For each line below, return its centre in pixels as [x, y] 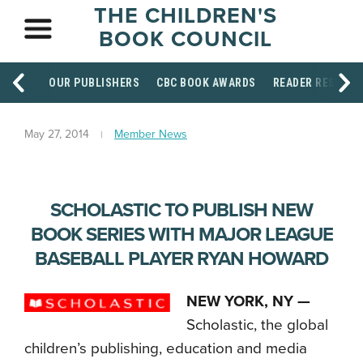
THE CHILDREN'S [185, 16]
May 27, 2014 [57, 134]
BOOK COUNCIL [185, 39]
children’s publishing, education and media [166, 348]
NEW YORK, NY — [248, 301]
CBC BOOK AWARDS [206, 83]
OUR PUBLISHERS [94, 83]
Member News [151, 134]
